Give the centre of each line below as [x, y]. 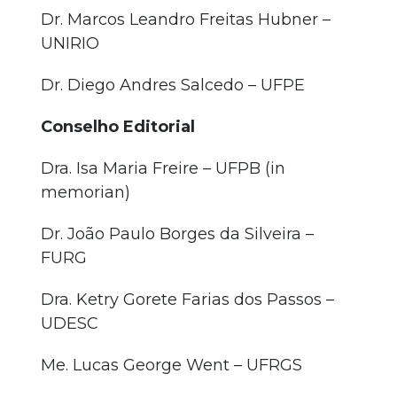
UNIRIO [70, 43]
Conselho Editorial [118, 127]
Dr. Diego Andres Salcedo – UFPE [173, 85]
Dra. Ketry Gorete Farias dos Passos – [187, 300]
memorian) [86, 192]
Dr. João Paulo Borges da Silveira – [177, 234]
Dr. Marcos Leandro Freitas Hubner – [186, 19]
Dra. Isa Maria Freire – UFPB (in [163, 168]
